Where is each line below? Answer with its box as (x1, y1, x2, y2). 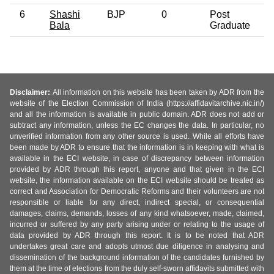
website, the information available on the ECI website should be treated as (10, 176, 264, 185)
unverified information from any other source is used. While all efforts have (10, 132, 264, 141)
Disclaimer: (10, 88, 53, 97)
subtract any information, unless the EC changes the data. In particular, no (10, 121, 264, 130)
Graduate (210, 20, 250, 31)
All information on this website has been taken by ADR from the (52, 88, 265, 97)
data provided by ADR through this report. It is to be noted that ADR (10, 231, 264, 240)
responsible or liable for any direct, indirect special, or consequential (10, 198, 264, 207)
